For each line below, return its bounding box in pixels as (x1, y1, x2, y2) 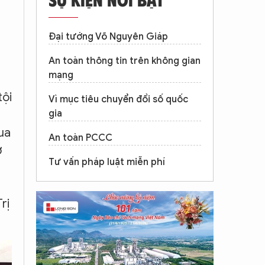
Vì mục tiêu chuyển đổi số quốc (49, 93, 188, 105)
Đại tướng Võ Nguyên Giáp (49, 31, 168, 43)
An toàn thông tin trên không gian (49, 55, 201, 67)
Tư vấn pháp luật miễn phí (49, 156, 165, 168)
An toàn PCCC (49, 132, 112, 144)
